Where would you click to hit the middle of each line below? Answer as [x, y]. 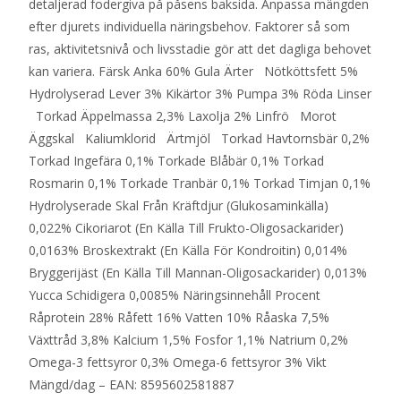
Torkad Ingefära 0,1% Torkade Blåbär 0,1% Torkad [176, 161]
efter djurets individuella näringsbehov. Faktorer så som [189, 27]
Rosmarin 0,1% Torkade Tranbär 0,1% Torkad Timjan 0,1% [200, 183]
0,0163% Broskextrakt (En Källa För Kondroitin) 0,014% [188, 251]
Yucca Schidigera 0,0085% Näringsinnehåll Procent [176, 295]
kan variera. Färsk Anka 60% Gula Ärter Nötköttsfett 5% [193, 72]
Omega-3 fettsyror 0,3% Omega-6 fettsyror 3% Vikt [178, 363]
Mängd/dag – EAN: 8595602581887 [131, 385]
